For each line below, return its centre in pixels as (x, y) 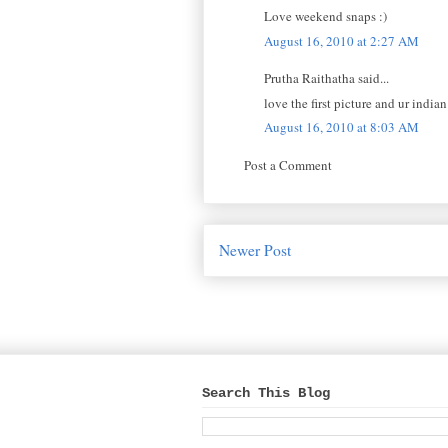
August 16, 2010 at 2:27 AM (341, 40)
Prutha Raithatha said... (326, 78)
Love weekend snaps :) (325, 16)
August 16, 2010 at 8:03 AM (341, 127)
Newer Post (255, 250)
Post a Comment (288, 164)
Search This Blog (266, 392)
